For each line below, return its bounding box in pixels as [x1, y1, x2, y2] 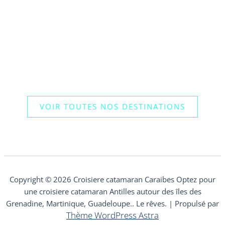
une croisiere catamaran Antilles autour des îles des [24, 186, 201, 197]
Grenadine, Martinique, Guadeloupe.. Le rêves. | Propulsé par [6, 198, 219, 209]
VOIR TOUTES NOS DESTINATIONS [40, 101, 185, 111]
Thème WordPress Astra [66, 209, 159, 221]
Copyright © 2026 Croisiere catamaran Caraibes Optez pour [10, 174, 215, 185]
